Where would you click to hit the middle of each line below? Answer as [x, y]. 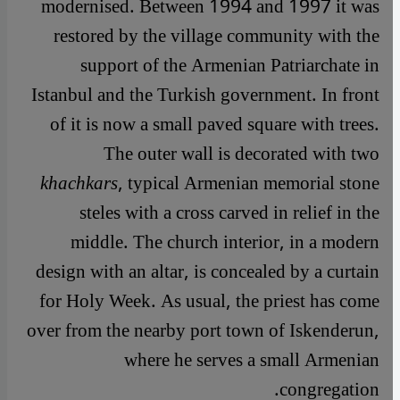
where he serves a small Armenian [252, 361]
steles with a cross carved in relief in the [229, 213]
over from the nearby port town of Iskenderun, [203, 331]
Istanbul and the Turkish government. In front [205, 96]
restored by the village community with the [217, 37]
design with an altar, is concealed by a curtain [208, 272]
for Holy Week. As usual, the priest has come [209, 302]
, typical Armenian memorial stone [249, 184]
